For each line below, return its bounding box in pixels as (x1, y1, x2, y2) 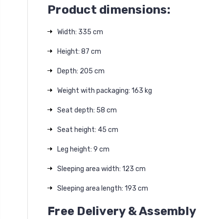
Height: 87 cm (57, 47, 101, 56)
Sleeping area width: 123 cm (57, 165, 146, 173)
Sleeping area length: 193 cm (57, 184, 148, 193)
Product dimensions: (47, 3, 171, 17)
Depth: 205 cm (57, 67, 105, 75)
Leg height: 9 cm (57, 145, 109, 153)
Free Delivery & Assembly (47, 204, 199, 218)
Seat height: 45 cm (57, 126, 118, 134)
